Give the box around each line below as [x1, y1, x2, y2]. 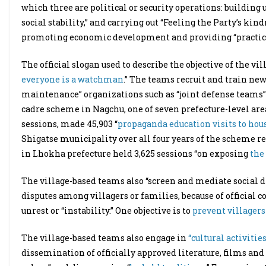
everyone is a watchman [21, 74, 123, 85]
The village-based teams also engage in [21, 232, 188, 243]
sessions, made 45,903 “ [21, 118, 118, 129]
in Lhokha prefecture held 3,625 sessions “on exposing [21, 148, 250, 159]
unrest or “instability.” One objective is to [21, 205, 192, 216]
